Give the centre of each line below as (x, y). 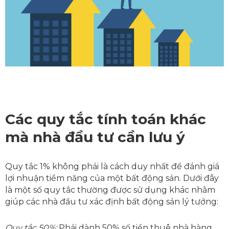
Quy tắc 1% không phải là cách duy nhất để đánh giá (112, 167)
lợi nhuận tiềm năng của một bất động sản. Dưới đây (112, 178)
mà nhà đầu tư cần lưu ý (95, 137)
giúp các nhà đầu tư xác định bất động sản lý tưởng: (112, 202)
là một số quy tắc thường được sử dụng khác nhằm (110, 190)
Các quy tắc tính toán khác (106, 119)
